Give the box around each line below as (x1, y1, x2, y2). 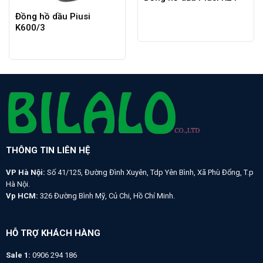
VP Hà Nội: (5, 168, 45, 177)
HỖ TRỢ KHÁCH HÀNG (5, 227, 100, 238)
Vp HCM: (5, 191, 38, 201)
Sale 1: (5, 250, 32, 259)
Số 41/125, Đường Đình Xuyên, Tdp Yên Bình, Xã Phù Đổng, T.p (45, 168, 254, 177)
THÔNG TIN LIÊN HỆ (5, 145, 90, 156)
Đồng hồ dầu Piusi (15, 11, 90, 22)
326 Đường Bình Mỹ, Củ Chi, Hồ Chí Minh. (38, 191, 175, 201)
